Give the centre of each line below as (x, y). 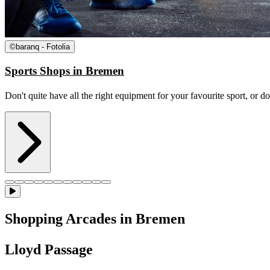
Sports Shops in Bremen (64, 71)
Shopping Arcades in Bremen (95, 219)
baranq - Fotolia (43, 46)
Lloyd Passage (49, 250)
